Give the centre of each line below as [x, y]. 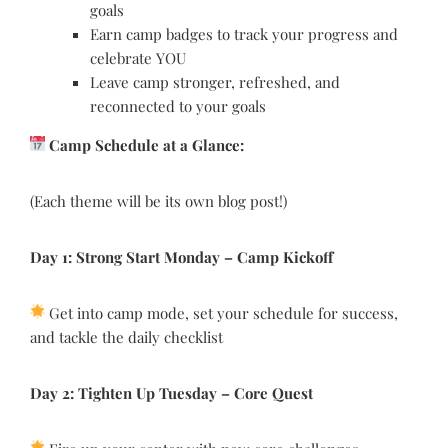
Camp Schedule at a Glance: [146, 145]
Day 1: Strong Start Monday [127, 257]
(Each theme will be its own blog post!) [158, 201]
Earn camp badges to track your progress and [244, 34]
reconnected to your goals [178, 106]
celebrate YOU [138, 58]
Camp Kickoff [285, 257]
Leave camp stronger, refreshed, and [215, 82]
